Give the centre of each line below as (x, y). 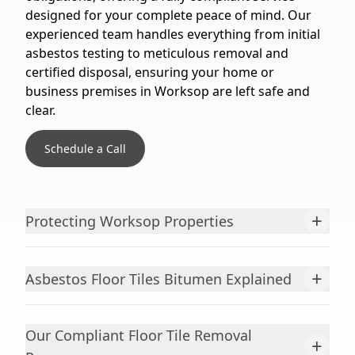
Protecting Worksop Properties (130, 221)
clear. (40, 110)
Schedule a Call (85, 149)
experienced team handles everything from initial (173, 34)
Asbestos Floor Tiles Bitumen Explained (158, 279)
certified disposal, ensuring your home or (150, 72)
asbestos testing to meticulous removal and (157, 53)
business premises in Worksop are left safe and (168, 91)
